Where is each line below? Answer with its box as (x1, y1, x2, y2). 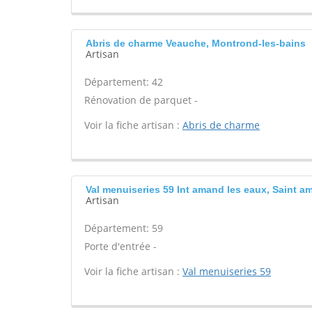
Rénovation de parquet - (84, 93, 198, 107)
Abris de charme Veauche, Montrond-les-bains (86, 38, 306, 49)
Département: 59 (84, 221, 163, 235)
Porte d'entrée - (84, 240, 157, 253)
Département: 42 (84, 75, 163, 88)
